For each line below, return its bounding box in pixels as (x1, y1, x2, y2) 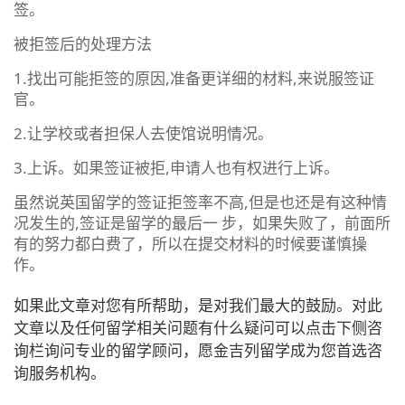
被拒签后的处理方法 (14, 33, 152, 54)
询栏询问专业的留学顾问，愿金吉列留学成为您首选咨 (14, 339, 382, 361)
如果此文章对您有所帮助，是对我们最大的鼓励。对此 (14, 294, 382, 316)
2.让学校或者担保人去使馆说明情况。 (14, 122, 273, 144)
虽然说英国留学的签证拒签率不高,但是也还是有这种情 (14, 191, 387, 212)
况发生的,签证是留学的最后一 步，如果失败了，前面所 (14, 212, 391, 233)
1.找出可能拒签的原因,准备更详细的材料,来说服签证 (14, 67, 374, 89)
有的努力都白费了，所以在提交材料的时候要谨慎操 (14, 232, 367, 254)
